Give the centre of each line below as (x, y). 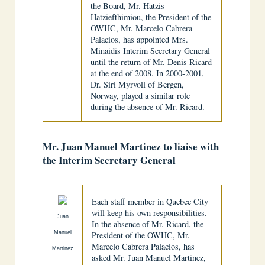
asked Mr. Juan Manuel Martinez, (149, 258)
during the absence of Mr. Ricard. (148, 107)
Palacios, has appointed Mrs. (140, 39)
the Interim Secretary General (109, 160)
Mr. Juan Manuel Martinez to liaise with (131, 146)
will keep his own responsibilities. (150, 213)
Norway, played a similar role (140, 96)
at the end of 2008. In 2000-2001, (148, 73)
